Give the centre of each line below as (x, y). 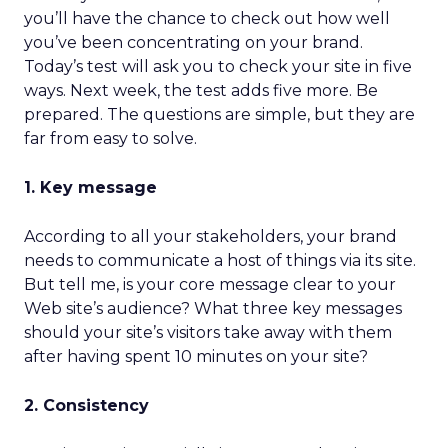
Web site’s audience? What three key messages (213, 308)
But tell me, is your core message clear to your (210, 284)
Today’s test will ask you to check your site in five (218, 66)
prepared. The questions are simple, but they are (219, 114)
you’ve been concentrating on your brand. (193, 42)
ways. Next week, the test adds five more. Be (201, 90)
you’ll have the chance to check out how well (207, 18)
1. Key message (90, 187)
